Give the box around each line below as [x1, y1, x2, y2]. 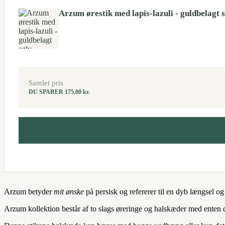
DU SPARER [29, 88, 65, 95]
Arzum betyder [4, 187, 54, 196]
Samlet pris [29, 78, 63, 87]
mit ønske [54, 187, 84, 196]
